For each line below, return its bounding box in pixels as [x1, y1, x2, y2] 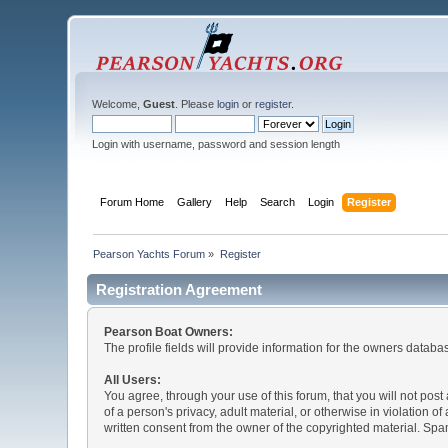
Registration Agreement [96, 280, 263, 298]
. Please [175, 98, 218, 110]
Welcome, [92, 98, 144, 110]
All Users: [104, 372, 162, 387]
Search [259, 195, 295, 208]
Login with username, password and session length [92, 138, 341, 150]
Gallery [176, 195, 212, 208]
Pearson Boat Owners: [104, 324, 234, 339]
